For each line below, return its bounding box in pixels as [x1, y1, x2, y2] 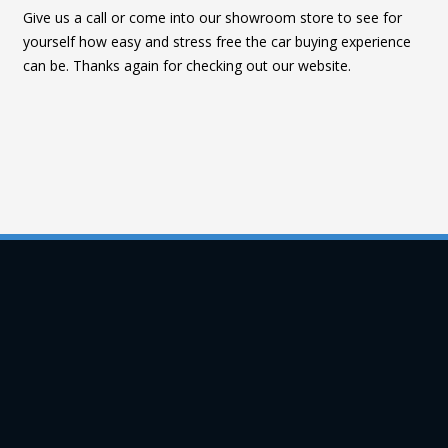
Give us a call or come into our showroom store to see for [23, 8, 402, 28]
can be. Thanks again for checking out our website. [23, 56, 351, 76]
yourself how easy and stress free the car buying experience [23, 32, 411, 52]
